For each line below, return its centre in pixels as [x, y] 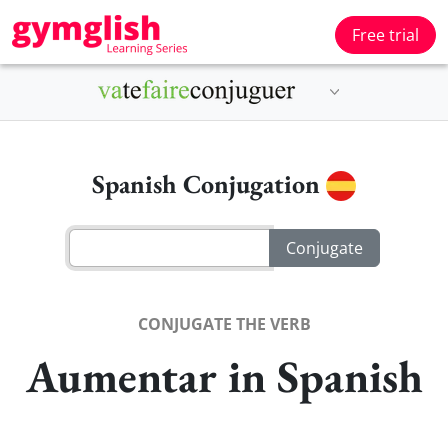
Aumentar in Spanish [224, 375]
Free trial [385, 35]
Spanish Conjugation [209, 184]
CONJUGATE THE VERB [224, 323]
